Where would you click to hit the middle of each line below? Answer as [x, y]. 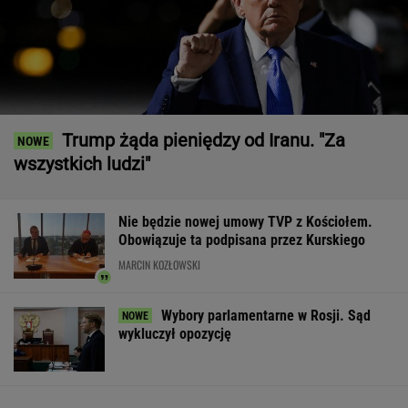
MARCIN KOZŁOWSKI [159, 265]
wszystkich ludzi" [82, 164]
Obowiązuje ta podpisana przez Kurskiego [242, 240]
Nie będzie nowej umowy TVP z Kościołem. [245, 222]
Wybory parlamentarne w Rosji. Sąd [266, 315]
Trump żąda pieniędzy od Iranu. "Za [204, 141]
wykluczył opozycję [175, 333]
